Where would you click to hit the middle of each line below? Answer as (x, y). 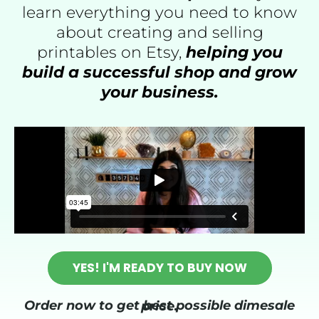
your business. (159, 93)
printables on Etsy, (109, 53)
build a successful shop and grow (159, 73)
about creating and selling (159, 33)
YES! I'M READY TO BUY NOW (159, 268)
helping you (232, 53)
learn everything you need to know (159, 13)
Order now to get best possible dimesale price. (159, 307)
